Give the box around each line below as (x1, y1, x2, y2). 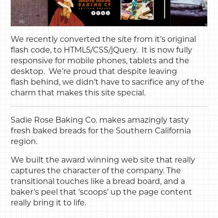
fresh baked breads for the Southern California (11, 126, 191, 135)
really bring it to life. (11, 198, 87, 207)
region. (11, 136, 38, 146)
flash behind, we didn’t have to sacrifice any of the (11, 77, 205, 87)
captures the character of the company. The (11, 165, 182, 175)
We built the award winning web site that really (11, 155, 196, 164)
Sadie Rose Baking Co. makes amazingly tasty (11, 115, 189, 125)
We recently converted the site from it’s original (11, 34, 197, 44)
